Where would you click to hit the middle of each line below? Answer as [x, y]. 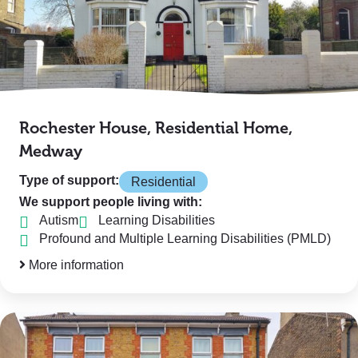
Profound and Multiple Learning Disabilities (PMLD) [185, 239]
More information [75, 265]
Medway [51, 151]
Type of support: [69, 180]
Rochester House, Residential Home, [156, 128]
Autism [59, 220]
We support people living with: [111, 202]
